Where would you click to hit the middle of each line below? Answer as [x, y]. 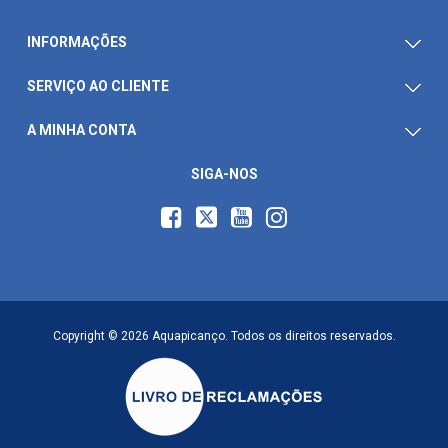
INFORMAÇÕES [77, 42]
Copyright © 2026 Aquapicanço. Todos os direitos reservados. [224, 336]
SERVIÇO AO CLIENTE [98, 86]
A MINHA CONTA [81, 130]
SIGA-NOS [224, 174]
